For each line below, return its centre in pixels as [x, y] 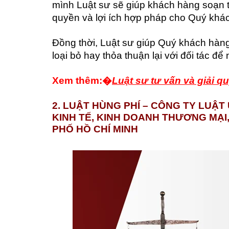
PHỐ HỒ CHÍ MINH [95, 129]
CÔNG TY [172, 105]
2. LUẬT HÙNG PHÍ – [100, 105]
